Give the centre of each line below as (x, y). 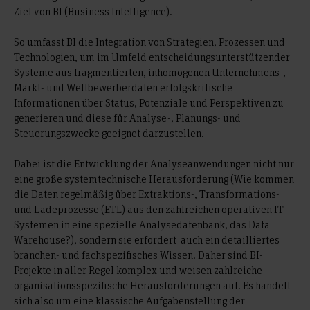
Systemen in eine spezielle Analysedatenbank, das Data (142, 224)
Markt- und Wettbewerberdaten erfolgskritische (123, 87)
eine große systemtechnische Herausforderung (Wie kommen (154, 179)
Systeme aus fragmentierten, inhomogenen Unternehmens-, (150, 72)
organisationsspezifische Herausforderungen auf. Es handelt (152, 285)
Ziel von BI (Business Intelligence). (93, 11)
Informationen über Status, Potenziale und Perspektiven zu (149, 102)
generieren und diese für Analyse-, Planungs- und (127, 118)
